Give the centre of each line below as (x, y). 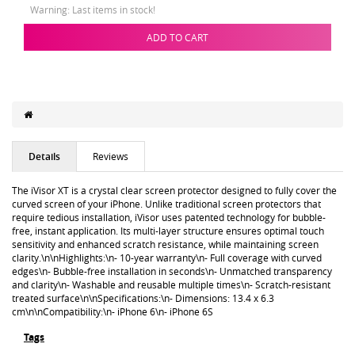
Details (44, 156)
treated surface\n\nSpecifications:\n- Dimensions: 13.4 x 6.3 (143, 298)
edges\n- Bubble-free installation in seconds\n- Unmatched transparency (172, 271)
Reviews (111, 156)
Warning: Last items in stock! (93, 9)
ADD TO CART (177, 37)
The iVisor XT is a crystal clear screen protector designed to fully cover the (174, 190)
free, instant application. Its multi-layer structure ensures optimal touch (168, 230)
